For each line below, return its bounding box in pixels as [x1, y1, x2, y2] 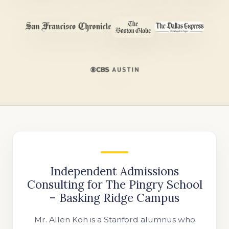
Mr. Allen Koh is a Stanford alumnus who [34, 215, 195, 225]
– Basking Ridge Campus [50, 190, 179, 205]
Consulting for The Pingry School [27, 177, 202, 192]
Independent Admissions [50, 164, 179, 179]
